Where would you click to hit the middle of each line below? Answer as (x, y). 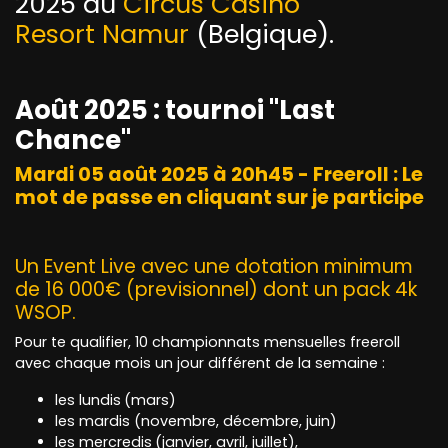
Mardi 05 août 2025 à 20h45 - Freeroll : (208, 175)
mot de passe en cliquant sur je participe (219, 198)
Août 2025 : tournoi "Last (175, 110)
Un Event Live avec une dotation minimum (214, 267)
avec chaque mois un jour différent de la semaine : (200, 363)
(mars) (150, 400)
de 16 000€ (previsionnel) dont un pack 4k (216, 290)
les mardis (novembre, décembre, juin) (196, 421)
